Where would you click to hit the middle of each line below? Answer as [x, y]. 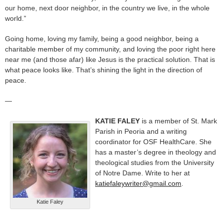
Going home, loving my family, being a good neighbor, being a [102, 38]
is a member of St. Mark [178, 121]
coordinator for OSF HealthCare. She [153, 141]
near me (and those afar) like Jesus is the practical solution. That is [110, 59]
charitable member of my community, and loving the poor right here [110, 49]
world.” [16, 18]
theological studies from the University [155, 162]
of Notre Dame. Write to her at [142, 173]
